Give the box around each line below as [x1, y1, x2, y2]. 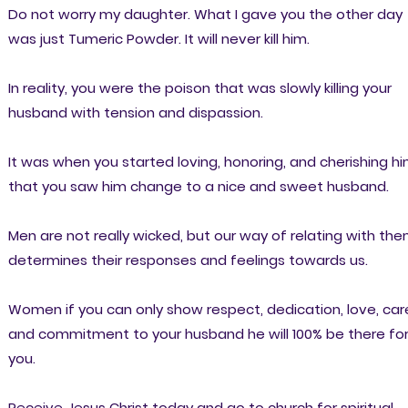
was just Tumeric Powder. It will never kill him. [7, 28, 310, 48]
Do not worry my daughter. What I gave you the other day [7, 4, 403, 24]
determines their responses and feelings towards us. [7, 250, 368, 270]
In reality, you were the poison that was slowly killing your [7, 77, 392, 97]
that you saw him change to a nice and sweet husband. [7, 176, 389, 196]
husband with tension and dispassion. [7, 102, 263, 122]
